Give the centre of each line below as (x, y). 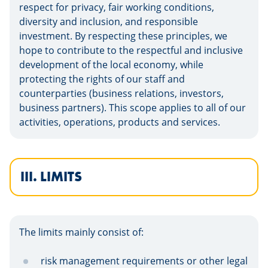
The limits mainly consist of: (81, 232)
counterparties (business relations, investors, (121, 93)
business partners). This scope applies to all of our (133, 108)
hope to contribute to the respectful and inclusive (131, 50)
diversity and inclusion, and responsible (109, 22)
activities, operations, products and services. (120, 122)
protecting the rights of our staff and (102, 79)
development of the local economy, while (111, 65)
